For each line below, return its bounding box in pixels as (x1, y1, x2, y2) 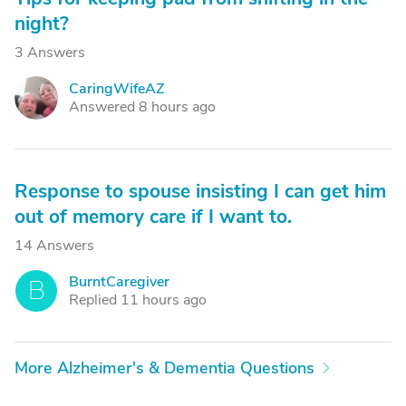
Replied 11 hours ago (69, 290, 207, 310)
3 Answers (14, 43, 85, 63)
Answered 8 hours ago (69, 97, 216, 117)
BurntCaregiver (69, 272, 169, 292)
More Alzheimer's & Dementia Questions (14, 357, 314, 379)
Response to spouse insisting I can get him (14, 179, 386, 204)
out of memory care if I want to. (14, 204, 292, 229)
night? (14, 11, 69, 36)
